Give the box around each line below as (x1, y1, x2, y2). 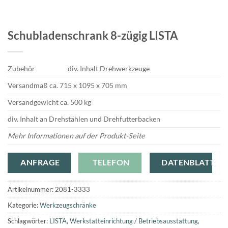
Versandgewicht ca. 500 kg (8, 97, 91, 106)
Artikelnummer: (8, 185, 55, 193)
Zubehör (8, 64, 35, 73)
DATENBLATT (161, 157, 215, 167)
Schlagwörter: (8, 216, 49, 225)
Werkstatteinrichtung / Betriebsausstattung (70, 216, 198, 225)
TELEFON (92, 157, 130, 167)
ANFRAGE (20, 157, 60, 167)
